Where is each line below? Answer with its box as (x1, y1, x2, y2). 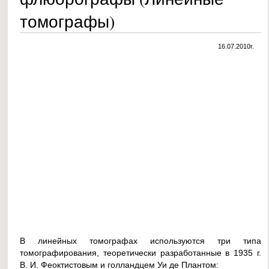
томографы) (20, 10, 115, 32)
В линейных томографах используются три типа (20, 236, 261, 246)
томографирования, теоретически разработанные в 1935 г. (20, 248, 261, 258)
